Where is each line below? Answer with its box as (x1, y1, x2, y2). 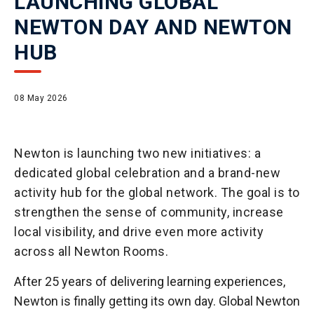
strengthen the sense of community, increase (14, 204, 284, 219)
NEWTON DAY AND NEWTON (14, 14, 292, 39)
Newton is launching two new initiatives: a (14, 145, 261, 161)
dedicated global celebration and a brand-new (14, 165, 280, 180)
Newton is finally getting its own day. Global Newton (14, 293, 300, 308)
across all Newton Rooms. (14, 243, 168, 259)
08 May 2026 (14, 93, 68, 103)
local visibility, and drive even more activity (14, 224, 264, 239)
